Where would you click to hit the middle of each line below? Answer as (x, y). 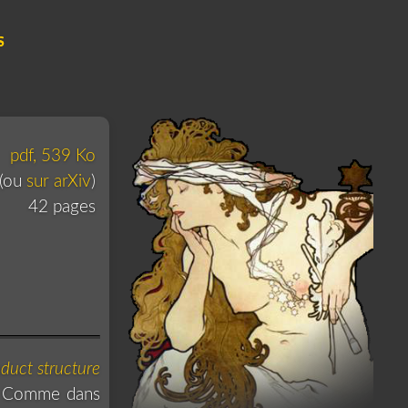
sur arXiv (59, 182)
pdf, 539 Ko (53, 156)
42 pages (62, 207)
